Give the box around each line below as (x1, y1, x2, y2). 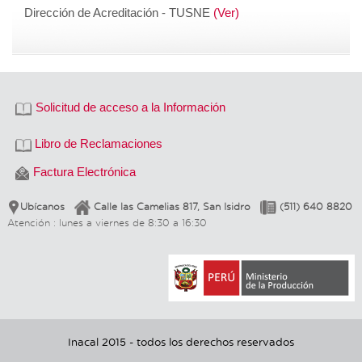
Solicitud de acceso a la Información (36, 99, 225, 114)
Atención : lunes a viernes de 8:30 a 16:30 (7, 216, 207, 229)
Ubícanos (20, 200, 74, 213)
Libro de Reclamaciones (35, 136, 162, 150)
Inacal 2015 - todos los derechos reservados (68, 334, 294, 348)
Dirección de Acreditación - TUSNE (24, 6, 213, 19)
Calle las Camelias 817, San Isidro (94, 200, 250, 213)
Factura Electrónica (33, 164, 136, 179)
